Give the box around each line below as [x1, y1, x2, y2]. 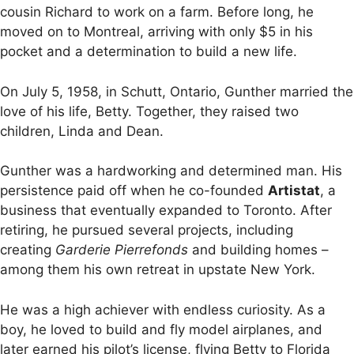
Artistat [268, 183, 320, 198]
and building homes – [188, 242, 329, 258]
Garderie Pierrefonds [55, 242, 188, 258]
